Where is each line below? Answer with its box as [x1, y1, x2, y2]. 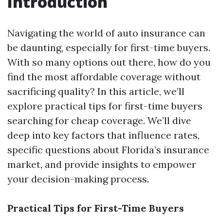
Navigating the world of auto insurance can [7, 27, 205, 39]
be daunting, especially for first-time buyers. [7, 41, 210, 54]
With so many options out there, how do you [7, 56, 211, 68]
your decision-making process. [7, 173, 149, 185]
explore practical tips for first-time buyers [7, 100, 202, 112]
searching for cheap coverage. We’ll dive [7, 114, 191, 127]
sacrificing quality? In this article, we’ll [7, 85, 184, 97]
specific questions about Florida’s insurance [7, 144, 209, 156]
